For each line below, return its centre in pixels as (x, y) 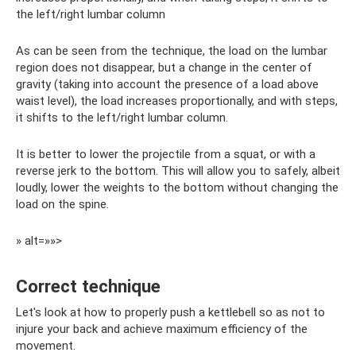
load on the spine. (62, 204)
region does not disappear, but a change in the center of (164, 67)
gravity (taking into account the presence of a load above (167, 84)
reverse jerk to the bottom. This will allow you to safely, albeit (178, 170)
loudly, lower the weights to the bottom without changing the (177, 187)
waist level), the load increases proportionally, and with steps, (177, 101)
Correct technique (88, 286)
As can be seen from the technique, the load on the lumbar (172, 50)
